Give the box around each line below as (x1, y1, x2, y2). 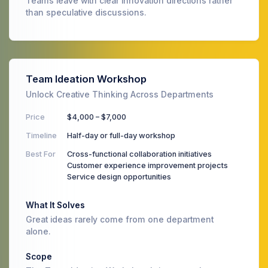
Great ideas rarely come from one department (26, 214, 214, 224)
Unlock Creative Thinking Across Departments (26, 89, 214, 99)
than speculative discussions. (26, 7, 147, 17)
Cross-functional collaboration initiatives (67, 149, 212, 159)
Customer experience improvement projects (67, 160, 228, 170)
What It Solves (26, 200, 85, 210)
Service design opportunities (67, 172, 171, 181)
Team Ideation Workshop (26, 72, 147, 85)
